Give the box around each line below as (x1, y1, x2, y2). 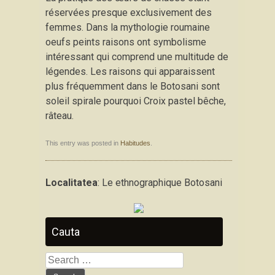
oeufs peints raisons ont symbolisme (45, 36, 206, 48)
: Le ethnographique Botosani (98, 177, 222, 188)
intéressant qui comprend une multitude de (45, 51, 228, 63)
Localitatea (45, 177, 98, 188)
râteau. (45, 110, 74, 122)
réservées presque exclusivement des (45, 7, 212, 18)
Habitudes (120, 139, 150, 147)
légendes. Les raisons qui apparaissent (45, 66, 215, 77)
